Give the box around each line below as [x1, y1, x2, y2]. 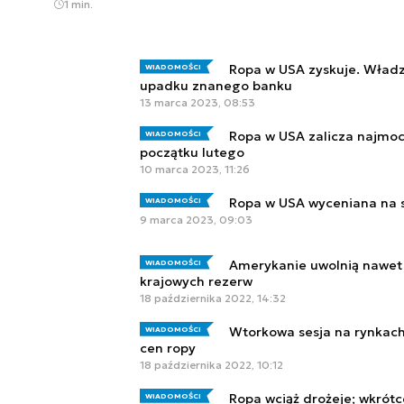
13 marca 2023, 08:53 [140, 95, 255, 109]
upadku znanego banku [140, 77, 292, 94]
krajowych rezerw [140, 272, 252, 289]
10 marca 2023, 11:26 [140, 161, 250, 176]
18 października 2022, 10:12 [140, 357, 283, 372]
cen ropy [140, 339, 196, 356]
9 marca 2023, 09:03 [140, 212, 252, 226]
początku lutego [140, 143, 244, 161]
